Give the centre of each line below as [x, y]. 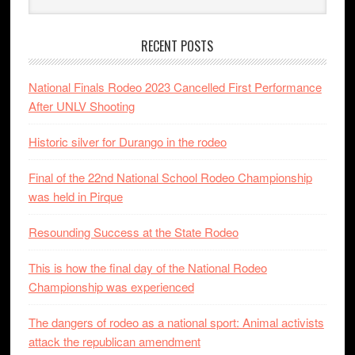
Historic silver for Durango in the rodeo [127, 141]
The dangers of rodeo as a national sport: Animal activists [176, 322]
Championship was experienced [111, 286]
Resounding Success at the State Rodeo [133, 232]
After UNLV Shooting [81, 106]
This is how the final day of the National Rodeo [147, 267]
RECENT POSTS [177, 46]
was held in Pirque [75, 196]
